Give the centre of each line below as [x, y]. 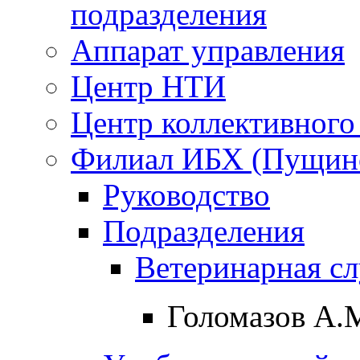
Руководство [186, 194]
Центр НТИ [148, 86]
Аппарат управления [208, 50]
